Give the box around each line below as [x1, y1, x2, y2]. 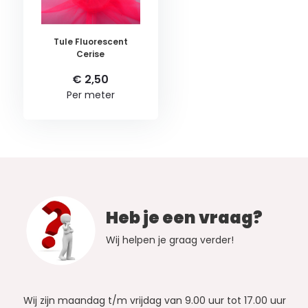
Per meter [66, 88, 115, 102]
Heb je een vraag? [105, 206, 263, 230]
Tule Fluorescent [53, 36, 128, 48]
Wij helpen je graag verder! [105, 233, 234, 247]
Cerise [76, 48, 105, 60]
